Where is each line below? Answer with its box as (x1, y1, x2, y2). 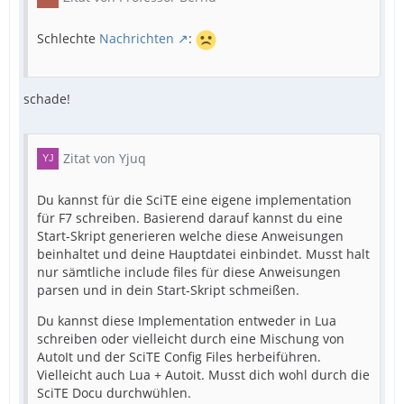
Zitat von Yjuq (63, 150, 146, 167)
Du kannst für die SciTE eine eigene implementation (37, 191, 352, 208)
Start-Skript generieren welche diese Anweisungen (37, 227, 344, 244)
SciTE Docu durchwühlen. (37, 384, 191, 401)
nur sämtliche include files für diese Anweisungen (37, 263, 341, 280)
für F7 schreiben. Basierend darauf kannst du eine (37, 209, 343, 226)
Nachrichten (99, 30, 174, 48)
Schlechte (37, 30, 99, 48)
